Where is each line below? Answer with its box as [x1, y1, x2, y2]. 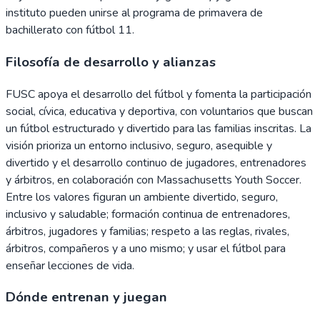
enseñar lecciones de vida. [6, 257, 134, 274]
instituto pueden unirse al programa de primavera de [6, 5, 263, 21]
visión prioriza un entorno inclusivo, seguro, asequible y [6, 137, 272, 154]
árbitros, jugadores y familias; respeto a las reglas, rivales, [6, 223, 289, 239]
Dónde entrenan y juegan [6, 288, 167, 307]
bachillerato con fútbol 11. [6, 22, 134, 39]
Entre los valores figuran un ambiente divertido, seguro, [6, 189, 278, 205]
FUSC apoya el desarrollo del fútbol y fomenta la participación [6, 86, 311, 102]
